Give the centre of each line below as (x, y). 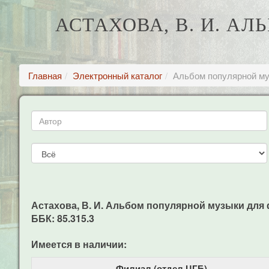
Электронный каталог (117, 75)
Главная (45, 75)
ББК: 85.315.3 (63, 218)
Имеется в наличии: (79, 244)
